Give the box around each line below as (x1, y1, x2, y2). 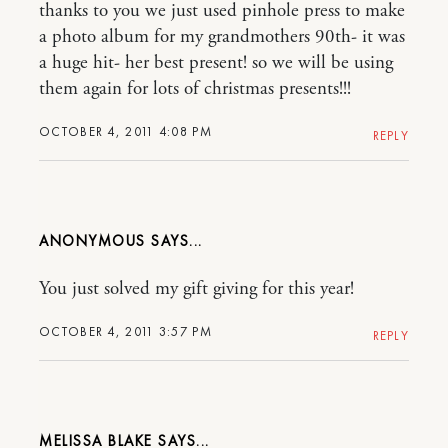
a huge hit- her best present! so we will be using (39, 50, 393, 75)
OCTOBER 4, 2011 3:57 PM (39, 322, 212, 340)
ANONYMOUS (39, 230, 151, 251)
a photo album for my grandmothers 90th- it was (39, 24, 405, 49)
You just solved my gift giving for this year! (39, 276, 354, 301)
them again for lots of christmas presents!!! (39, 76, 351, 101)
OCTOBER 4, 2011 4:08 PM (39, 122, 212, 140)
